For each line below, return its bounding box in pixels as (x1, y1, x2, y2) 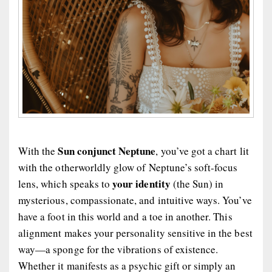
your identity (112, 175, 171, 191)
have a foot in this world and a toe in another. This (18, 209, 233, 223)
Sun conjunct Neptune (55, 143, 156, 158)
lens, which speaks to (18, 176, 113, 191)
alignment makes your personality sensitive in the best (18, 225, 253, 240)
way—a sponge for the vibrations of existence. (18, 242, 219, 256)
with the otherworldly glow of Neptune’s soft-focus (18, 160, 238, 174)
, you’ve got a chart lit (155, 143, 249, 158)
